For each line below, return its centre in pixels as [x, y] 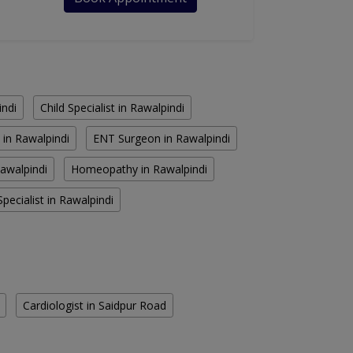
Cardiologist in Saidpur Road [95, 306]
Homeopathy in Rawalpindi [139, 169]
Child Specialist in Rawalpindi [112, 108]
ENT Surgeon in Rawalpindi [162, 139]
